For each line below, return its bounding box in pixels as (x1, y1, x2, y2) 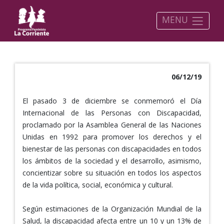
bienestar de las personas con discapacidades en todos (22, 143, 201, 153)
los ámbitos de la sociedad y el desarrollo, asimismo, (22, 155, 201, 165)
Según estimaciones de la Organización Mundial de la (22, 203, 201, 213)
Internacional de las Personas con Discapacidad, (22, 107, 201, 117)
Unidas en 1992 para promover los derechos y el (22, 131, 201, 141)
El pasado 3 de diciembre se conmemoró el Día (22, 95, 201, 105)
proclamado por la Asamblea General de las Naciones (22, 119, 201, 129)
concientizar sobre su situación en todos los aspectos (22, 167, 201, 177)
